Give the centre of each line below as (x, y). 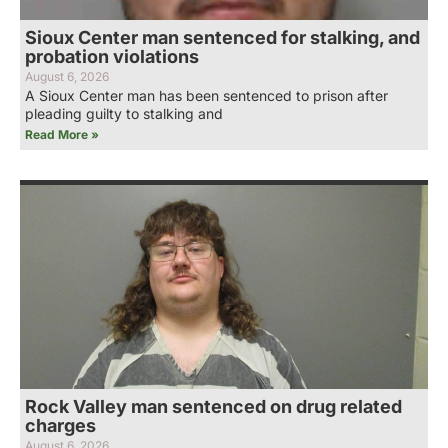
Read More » (62, 134)
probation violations (112, 56)
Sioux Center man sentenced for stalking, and (222, 37)
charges (60, 425)
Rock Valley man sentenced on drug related (213, 406)
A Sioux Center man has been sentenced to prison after (206, 95)
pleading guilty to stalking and (124, 113)
